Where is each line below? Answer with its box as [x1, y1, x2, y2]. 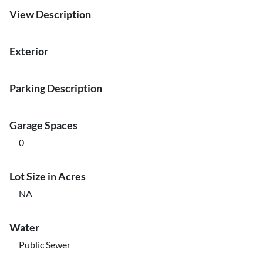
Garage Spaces [9, 119, 77, 131]
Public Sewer [19, 239, 70, 250]
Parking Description [9, 82, 102, 95]
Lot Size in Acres [9, 170, 86, 183]
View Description [9, 8, 91, 21]
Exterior [9, 45, 48, 58]
